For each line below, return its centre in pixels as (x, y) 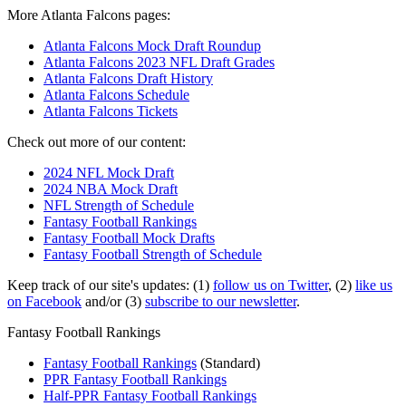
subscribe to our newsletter (221, 301)
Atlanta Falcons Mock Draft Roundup (152, 45)
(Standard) (228, 362)
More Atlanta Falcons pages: (89, 14)
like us (374, 285)
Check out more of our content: (97, 141)
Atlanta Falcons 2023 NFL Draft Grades (159, 62)
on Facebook (44, 301)
